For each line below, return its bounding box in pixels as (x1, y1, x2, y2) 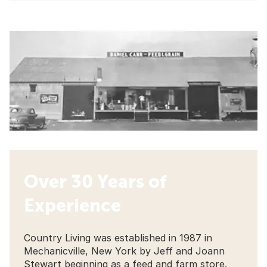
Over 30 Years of (24, 170, 167, 191)
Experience (24, 194, 121, 215)
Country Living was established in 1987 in (24, 231, 212, 244)
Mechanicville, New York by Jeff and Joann (24, 244, 225, 257)
